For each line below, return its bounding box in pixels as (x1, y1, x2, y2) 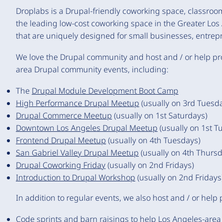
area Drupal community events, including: (16, 64, 168, 75)
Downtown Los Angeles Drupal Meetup (16, 122, 158, 133)
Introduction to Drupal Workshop (16, 172, 135, 183)
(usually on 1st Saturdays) (112, 110, 207, 121)
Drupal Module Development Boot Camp (32, 85, 178, 96)
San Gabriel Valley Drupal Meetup (16, 147, 139, 158)
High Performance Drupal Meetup (16, 98, 139, 109)
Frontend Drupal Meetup (16, 135, 106, 146)
